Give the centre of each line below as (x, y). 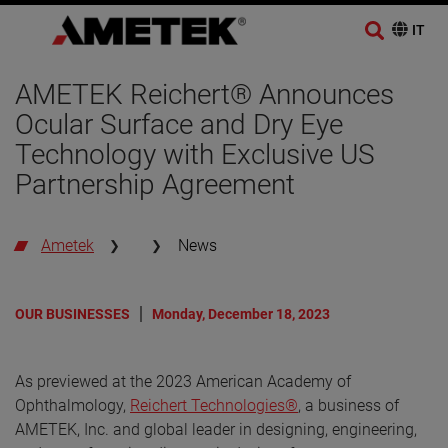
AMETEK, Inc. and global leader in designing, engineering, (216, 429)
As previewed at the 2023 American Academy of (183, 381)
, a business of (348, 405)
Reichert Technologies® (214, 405)
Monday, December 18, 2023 (241, 313)
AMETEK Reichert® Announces (204, 94)
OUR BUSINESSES (72, 313)
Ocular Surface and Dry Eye (179, 124)
